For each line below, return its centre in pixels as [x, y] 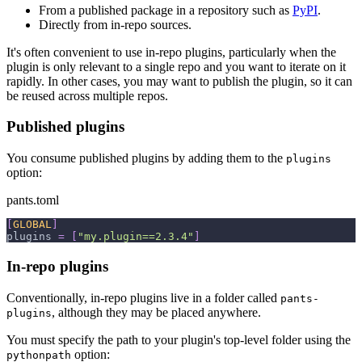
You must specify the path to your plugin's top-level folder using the [179, 339]
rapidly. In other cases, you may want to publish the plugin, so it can [179, 81]
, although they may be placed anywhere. [156, 312]
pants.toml [33, 200]
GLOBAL [32, 225]
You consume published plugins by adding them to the [146, 158]
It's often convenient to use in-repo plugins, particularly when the [171, 52]
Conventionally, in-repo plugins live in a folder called [143, 297]
